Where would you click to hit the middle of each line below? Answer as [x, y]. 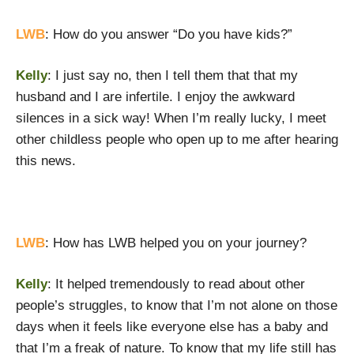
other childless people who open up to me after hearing [177, 139]
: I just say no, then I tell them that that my [173, 75]
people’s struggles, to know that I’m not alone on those [177, 305]
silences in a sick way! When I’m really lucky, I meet [171, 118]
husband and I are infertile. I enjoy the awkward [155, 97]
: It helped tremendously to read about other [176, 284]
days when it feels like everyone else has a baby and [172, 327]
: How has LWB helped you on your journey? [176, 243]
